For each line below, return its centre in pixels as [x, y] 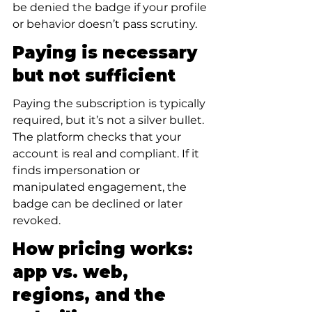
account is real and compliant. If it [107, 154]
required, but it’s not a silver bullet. [110, 120]
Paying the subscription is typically [110, 103]
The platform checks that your [98, 137]
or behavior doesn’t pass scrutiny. [105, 24]
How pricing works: [105, 249]
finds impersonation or [78, 170]
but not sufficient [94, 76]
